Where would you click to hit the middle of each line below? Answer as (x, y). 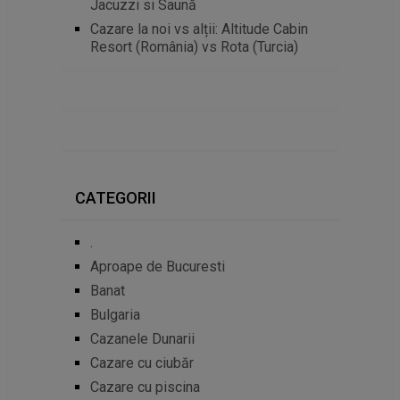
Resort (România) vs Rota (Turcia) (194, 46)
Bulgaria (115, 314)
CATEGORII (115, 197)
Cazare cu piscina (145, 387)
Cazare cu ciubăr (142, 362)
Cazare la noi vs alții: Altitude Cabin (199, 29)
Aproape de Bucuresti (157, 266)
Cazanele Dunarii (142, 338)
